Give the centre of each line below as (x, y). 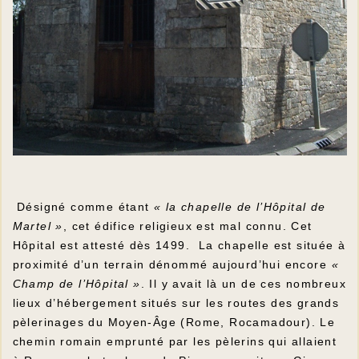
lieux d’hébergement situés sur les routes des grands (176, 303)
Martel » (38, 226)
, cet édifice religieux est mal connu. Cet (188, 226)
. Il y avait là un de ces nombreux (244, 283)
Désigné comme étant (83, 206)
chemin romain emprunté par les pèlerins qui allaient (175, 341)
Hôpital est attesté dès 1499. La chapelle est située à (179, 245)
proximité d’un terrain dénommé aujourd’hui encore (172, 264)
